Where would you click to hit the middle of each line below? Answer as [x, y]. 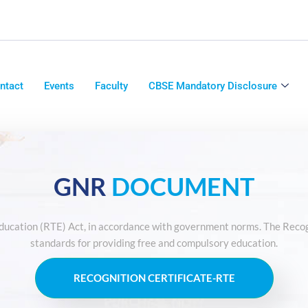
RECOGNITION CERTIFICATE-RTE [154, 278]
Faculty [112, 86]
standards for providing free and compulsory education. [154, 243]
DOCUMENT [183, 187]
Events [59, 86]
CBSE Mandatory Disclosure [213, 86]
